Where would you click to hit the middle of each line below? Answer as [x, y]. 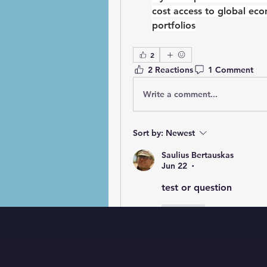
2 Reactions [170, 69]
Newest [180, 133]
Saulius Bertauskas [198, 155]
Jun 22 [174, 166]
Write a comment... [180, 94]
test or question [198, 188]
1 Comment [231, 69]
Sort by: [148, 133]
